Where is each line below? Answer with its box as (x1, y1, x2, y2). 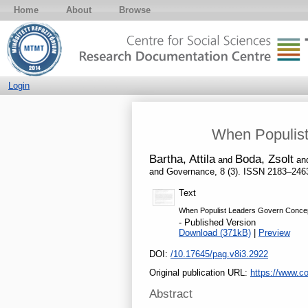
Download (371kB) (179, 227, 251, 238)
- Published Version (179, 217, 256, 228)
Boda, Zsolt (235, 152, 294, 166)
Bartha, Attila (149, 152, 215, 166)
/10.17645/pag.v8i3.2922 (170, 248, 268, 259)
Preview (258, 227, 290, 238)
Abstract (149, 287, 192, 301)
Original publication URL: (149, 267, 250, 278)
